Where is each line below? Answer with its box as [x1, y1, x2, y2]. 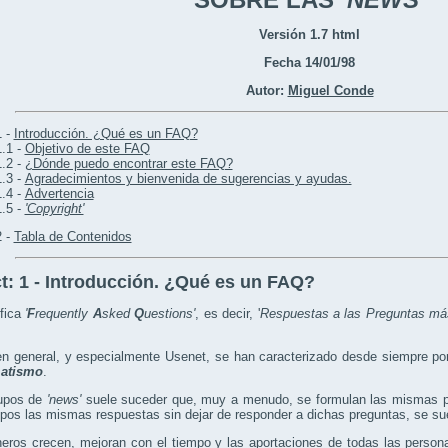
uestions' [144, 306, 196, 322]
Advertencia [24, 186, 94, 202]
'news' [46, 392, 81, 408]
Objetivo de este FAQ [24, 141, 150, 157]
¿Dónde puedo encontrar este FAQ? [24, 156, 233, 172]
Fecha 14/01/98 [264, 55, 355, 71]
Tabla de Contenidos [13, 229, 132, 245]
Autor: [245, 83, 288, 99]
